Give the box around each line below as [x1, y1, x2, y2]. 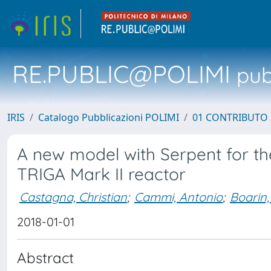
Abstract [17, 249, 74, 267]
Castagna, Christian [19, 189, 127, 204]
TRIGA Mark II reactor [17, 163, 186, 184]
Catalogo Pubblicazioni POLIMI [38, 111, 179, 124]
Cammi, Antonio [134, 189, 223, 204]
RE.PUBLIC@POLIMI [12, 59, 230, 89]
